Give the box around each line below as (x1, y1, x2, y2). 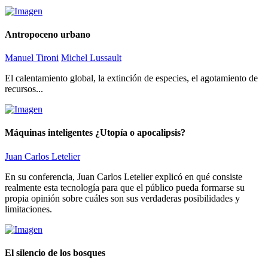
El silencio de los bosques (5, 247, 105, 258)
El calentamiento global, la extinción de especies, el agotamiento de (5, 73, 258, 84)
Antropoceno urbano (5, 29, 90, 39)
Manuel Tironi (5, 53, 59, 63)
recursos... (5, 84, 43, 95)
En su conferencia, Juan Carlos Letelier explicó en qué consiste (5, 171, 242, 182)
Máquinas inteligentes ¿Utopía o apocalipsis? (5, 127, 185, 138)
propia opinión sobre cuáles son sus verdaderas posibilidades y (5, 193, 240, 203)
